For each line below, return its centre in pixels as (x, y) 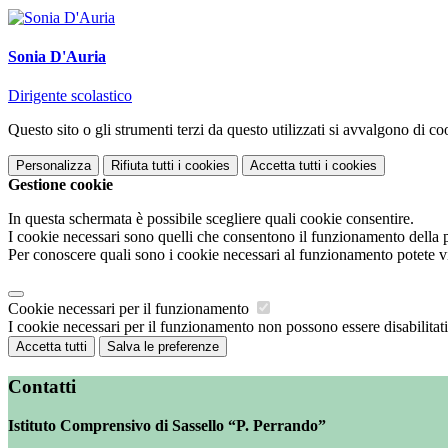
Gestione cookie (60, 185)
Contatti (42, 387)
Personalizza (53, 166)
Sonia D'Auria (57, 57)
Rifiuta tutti (142, 166)
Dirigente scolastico (70, 96)
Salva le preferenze (163, 347)
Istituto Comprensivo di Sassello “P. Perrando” (167, 425)
